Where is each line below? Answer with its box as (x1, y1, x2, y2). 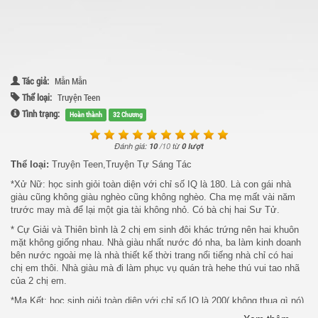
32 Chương (112, 110, 143, 119)
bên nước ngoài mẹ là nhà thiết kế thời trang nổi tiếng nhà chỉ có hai (11, 249, 293, 261)
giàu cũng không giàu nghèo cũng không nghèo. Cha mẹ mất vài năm (11, 191, 295, 202)
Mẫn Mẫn (55, 75, 87, 87)
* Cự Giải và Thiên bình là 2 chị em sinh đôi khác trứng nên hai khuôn (11, 224, 299, 235)
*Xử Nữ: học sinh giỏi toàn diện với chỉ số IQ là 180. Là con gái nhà (11, 178, 291, 190)
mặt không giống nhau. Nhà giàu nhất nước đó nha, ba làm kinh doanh (11, 236, 301, 248)
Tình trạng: (20, 107, 60, 120)
